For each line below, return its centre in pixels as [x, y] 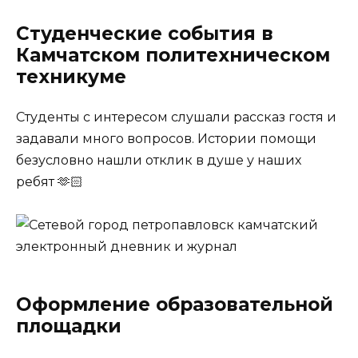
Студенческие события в [145, 33]
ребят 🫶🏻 [50, 181]
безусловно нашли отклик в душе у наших [159, 160]
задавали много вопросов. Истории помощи [166, 138]
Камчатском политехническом [173, 55]
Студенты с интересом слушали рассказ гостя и [176, 117]
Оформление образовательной [175, 305]
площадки [69, 326]
